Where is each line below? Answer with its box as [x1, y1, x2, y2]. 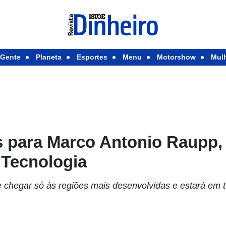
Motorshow [156, 53, 196, 61]
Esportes [76, 53, 107, 61]
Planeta [35, 53, 62, 61]
